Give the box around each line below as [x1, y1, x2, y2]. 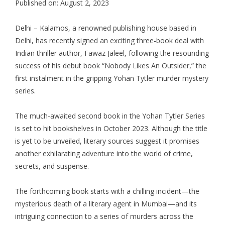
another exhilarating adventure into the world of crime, [15, 148, 193, 158]
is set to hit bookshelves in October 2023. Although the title [15, 123, 207, 133]
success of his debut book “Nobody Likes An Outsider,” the [15, 60, 206, 70]
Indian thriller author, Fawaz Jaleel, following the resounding [15, 48, 209, 58]
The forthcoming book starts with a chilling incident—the [15, 186, 199, 196]
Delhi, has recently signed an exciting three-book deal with [15, 35, 204, 45]
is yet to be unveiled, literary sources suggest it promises [15, 136, 199, 146]
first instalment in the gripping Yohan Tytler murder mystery [15, 73, 208, 83]
